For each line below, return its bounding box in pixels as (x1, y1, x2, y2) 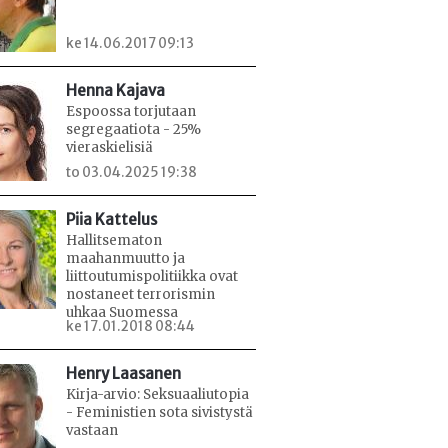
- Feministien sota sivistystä (66, 403, 253, 421)
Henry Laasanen (66, 363, 181, 383)
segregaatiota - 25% (66, 121, 201, 139)
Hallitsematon (66, 231, 162, 249)
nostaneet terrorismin (66, 285, 215, 303)
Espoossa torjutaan (66, 103, 196, 121)
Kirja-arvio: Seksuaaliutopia (66, 385, 249, 403)
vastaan (66, 421, 118, 439)
